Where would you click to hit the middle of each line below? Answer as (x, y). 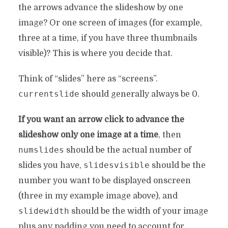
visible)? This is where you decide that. (95, 53)
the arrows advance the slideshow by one (101, 8)
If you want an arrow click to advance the (101, 120)
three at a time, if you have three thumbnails (107, 38)
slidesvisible (116, 165)
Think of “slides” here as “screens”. (88, 79)
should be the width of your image (138, 211)
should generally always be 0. (139, 94)
